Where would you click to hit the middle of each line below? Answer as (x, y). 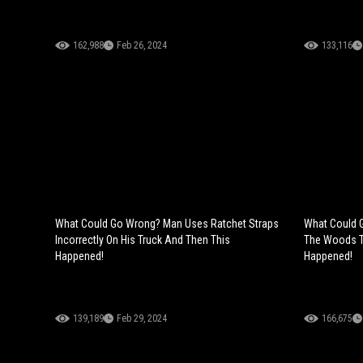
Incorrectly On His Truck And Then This (143, 239)
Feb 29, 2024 (142, 318)
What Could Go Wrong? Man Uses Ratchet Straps (167, 223)
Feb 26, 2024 (142, 45)
